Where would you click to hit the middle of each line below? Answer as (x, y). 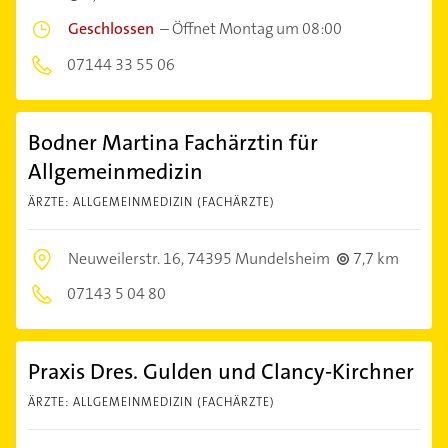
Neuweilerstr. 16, (127, 259)
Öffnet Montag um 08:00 (257, 29)
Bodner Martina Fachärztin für (173, 143)
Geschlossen (111, 29)
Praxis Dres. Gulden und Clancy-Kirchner (221, 372)
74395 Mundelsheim (258, 259)
